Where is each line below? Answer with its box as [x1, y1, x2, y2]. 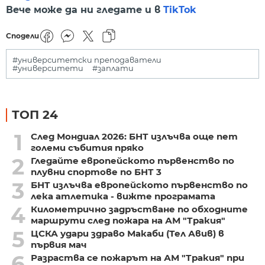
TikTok [163, 4, 196, 15]
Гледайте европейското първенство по [30, 155, 234, 167]
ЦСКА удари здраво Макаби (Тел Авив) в [30, 228, 224, 240]
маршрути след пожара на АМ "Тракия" [30, 215, 225, 227]
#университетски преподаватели [12, 55, 161, 65]
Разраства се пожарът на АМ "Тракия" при [30, 252, 244, 264]
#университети [12, 63, 83, 73]
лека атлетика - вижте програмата [30, 190, 215, 202]
